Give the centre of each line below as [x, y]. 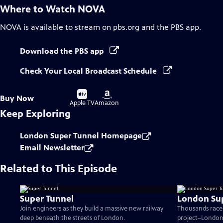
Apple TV [82, 103]
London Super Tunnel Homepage [81, 136]
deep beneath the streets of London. [72, 218]
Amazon [107, 103]
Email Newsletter [52, 148]
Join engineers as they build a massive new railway [92, 209]
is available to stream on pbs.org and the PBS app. [111, 27]
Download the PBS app [63, 51]
